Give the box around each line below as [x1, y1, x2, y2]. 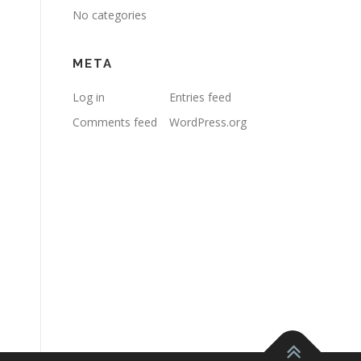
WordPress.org [169, 114, 247, 130]
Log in [73, 89, 105, 105]
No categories [73, 7, 147, 23]
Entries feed [169, 89, 231, 105]
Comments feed [73, 114, 157, 130]
